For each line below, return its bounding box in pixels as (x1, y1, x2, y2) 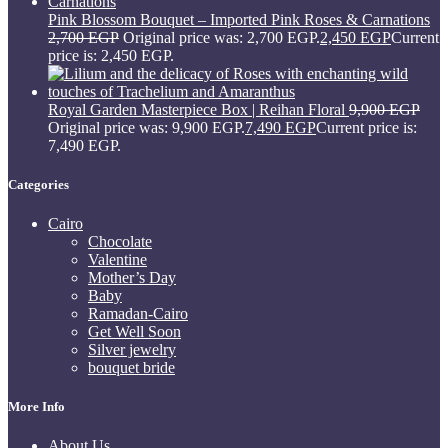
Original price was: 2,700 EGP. (123, 28, 320, 46)
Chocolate (88, 233, 152, 251)
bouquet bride (88, 359, 175, 377)
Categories (8, 176, 69, 192)
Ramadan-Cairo (88, 305, 188, 323)
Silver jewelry (88, 341, 176, 359)
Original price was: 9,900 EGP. (48, 118, 245, 136)
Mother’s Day (88, 269, 176, 287)
